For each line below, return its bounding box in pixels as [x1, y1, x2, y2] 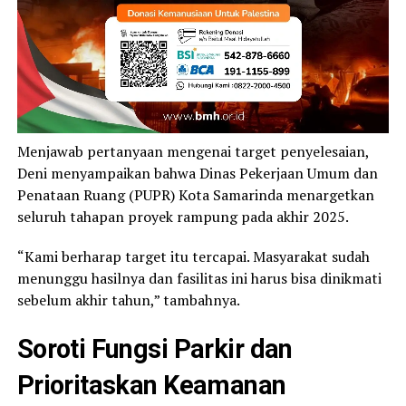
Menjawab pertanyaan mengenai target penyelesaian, [16, 140, 369, 161]
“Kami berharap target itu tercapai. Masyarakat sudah [16, 246, 370, 266]
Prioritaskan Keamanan [16, 369, 286, 401]
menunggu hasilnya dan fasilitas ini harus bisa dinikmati [16, 267, 382, 288]
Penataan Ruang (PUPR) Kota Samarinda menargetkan [16, 184, 374, 205]
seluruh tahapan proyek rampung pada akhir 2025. [16, 206, 349, 227]
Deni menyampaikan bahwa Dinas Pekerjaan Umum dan [16, 162, 378, 183]
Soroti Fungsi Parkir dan [16, 333, 293, 364]
